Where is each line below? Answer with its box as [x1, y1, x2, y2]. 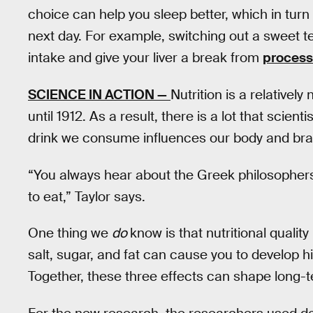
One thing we [28, 224, 112, 242]
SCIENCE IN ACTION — [28, 86, 167, 104]
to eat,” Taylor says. [28, 187, 145, 205]
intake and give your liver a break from [28, 49, 263, 67]
